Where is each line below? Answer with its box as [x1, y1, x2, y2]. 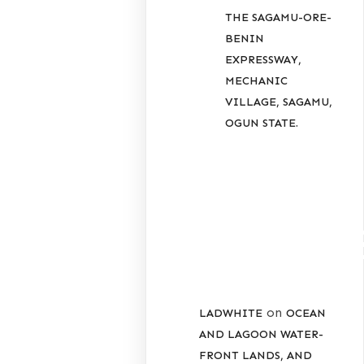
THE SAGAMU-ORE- [225, 10, 332, 24]
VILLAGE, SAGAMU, [225, 94, 333, 109]
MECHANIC [225, 73, 288, 88]
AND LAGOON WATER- [199, 327, 324, 342]
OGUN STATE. [225, 115, 299, 130]
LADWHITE [199, 306, 263, 321]
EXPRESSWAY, [225, 52, 302, 67]
